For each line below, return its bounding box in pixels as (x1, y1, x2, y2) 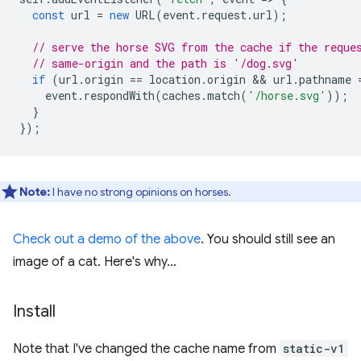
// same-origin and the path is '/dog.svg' (32, 55, 299, 71)
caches (162, 87, 201, 103)
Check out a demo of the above (13, 230, 201, 247)
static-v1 (283, 340, 345, 356)
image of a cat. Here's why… (13, 253, 176, 270)
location (149, 71, 201, 87)
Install (13, 301, 56, 322)
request (201, 6, 247, 23)
